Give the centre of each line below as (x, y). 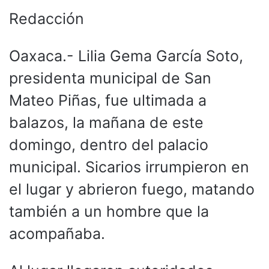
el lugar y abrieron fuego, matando (132, 189)
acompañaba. (57, 233)
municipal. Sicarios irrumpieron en (129, 167)
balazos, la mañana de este (106, 122)
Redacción (47, 18)
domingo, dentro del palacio (109, 144)
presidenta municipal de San (110, 78)
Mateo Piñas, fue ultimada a (108, 100)
